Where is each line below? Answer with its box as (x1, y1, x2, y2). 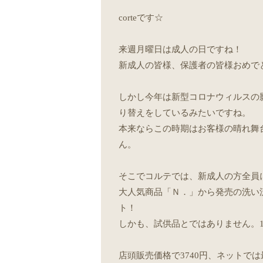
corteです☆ (118, 13, 163, 23)
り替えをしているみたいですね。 (118, 108, 251, 118)
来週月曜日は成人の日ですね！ (118, 45, 242, 55)
